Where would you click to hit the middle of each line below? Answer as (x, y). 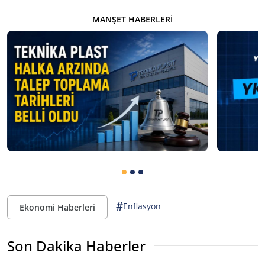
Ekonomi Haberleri (57, 207)
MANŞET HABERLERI (132, 20)
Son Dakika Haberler (76, 245)
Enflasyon (142, 206)
